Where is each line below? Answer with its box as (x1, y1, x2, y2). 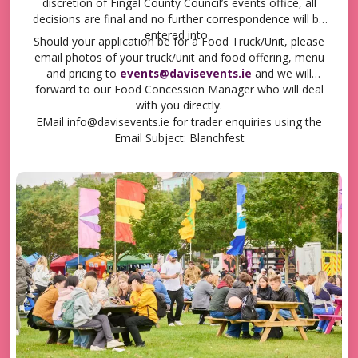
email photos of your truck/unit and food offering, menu (34, 50, 324, 65)
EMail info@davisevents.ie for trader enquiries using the (36, 114, 322, 129)
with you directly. (136, 97, 222, 113)
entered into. (145, 27, 213, 42)
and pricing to (46, 66, 120, 81)
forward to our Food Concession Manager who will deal (34, 82, 324, 97)
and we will (252, 66, 312, 81)
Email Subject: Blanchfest (113, 130, 245, 145)
